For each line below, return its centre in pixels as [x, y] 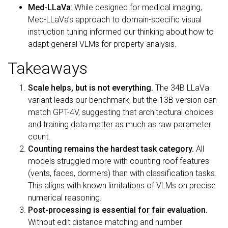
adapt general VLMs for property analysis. [102, 44]
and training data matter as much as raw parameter [120, 124]
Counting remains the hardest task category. [111, 149]
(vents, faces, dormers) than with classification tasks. [122, 173]
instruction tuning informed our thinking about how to [121, 32]
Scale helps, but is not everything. [91, 88]
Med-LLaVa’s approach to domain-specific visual [115, 20]
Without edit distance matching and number [105, 222]
